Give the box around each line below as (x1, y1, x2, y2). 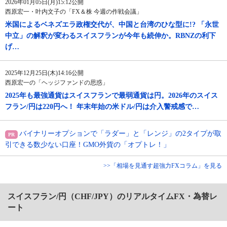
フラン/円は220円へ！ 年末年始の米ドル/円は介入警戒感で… (5, 103, 199, 111)
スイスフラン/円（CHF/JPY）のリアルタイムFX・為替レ (8, 192, 217, 201)
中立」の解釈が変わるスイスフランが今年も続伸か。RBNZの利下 (5, 32, 216, 40)
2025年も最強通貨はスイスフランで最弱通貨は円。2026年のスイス (5, 92, 218, 100)
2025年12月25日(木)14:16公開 (5, 69, 84, 77)
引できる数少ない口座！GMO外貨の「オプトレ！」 (5, 141, 170, 149)
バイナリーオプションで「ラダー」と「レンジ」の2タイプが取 (19, 130, 221, 138)
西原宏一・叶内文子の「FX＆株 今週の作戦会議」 (5, 8, 142, 16)
